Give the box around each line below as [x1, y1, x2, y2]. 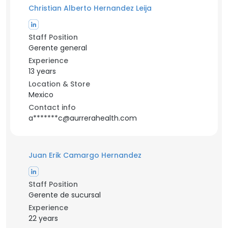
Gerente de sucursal [28, 190, 101, 200]
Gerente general [28, 43, 87, 53]
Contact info [28, 102, 76, 112]
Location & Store [28, 79, 90, 89]
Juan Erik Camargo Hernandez [28, 150, 141, 160]
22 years [28, 213, 58, 223]
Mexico [28, 90, 53, 100]
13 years [28, 66, 56, 76]
